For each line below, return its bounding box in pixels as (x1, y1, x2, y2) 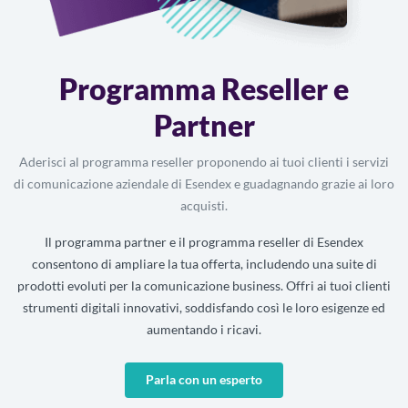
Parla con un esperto (146, 372, 262, 388)
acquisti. (180, 197, 228, 213)
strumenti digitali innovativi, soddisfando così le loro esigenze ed (23, 299, 385, 315)
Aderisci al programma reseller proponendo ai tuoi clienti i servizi (19, 153, 389, 169)
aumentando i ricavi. (147, 321, 261, 337)
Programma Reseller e (59, 70, 349, 107)
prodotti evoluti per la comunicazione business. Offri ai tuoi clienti (17, 277, 391, 293)
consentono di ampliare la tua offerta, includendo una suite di (31, 255, 377, 271)
